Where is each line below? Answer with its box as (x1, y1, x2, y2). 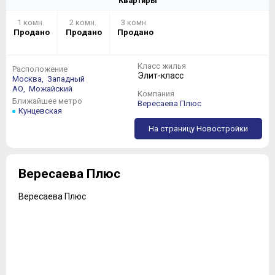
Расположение (12, 64, 68, 74)
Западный (47, 74, 85, 83)
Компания (137, 89, 174, 98)
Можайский (29, 84, 72, 93)
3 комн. (121, 18, 150, 27)
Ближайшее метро (12, 96, 82, 106)
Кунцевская (18, 106, 62, 115)
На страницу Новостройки (149, 124, 249, 133)
